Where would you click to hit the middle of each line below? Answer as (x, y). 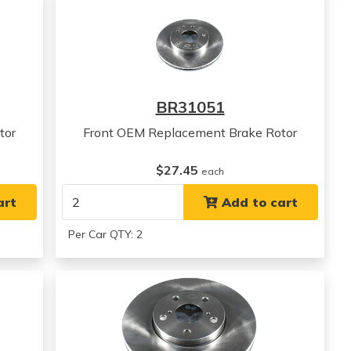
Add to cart (257, 202)
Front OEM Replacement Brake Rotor (190, 132)
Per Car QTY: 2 (106, 234)
